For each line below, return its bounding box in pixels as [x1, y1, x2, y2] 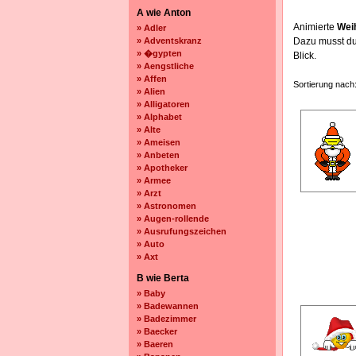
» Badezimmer [137, 314, 196, 323]
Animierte [293, 21, 337, 33]
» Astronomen [137, 201, 196, 211]
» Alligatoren [137, 99, 190, 109]
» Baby [137, 288, 165, 298]
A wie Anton [137, 7, 191, 18]
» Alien [137, 87, 165, 96]
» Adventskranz [137, 36, 202, 45]
